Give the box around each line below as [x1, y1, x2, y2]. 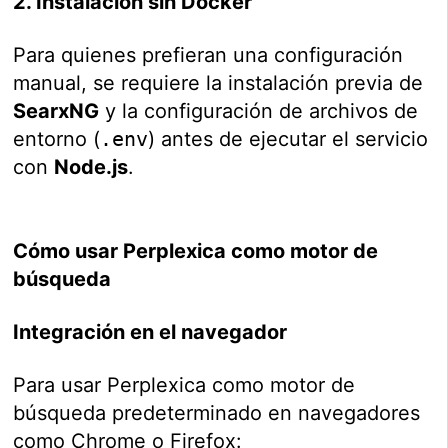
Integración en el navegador [13, 320, 288, 345]
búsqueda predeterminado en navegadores [13, 401, 421, 426]
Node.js [54, 155, 129, 180]
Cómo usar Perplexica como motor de [13, 239, 379, 264]
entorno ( [13, 127, 101, 152]
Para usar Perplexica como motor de [13, 373, 356, 398]
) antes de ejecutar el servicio [148, 127, 429, 152]
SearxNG [13, 99, 100, 124]
